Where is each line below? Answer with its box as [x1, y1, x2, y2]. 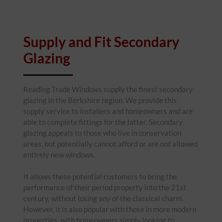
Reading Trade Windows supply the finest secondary [23, 84, 193, 94]
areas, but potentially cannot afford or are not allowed [23, 139, 198, 148]
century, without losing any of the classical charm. [23, 193, 183, 203]
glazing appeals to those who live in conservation [23, 128, 181, 137]
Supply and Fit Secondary [23, 33, 179, 50]
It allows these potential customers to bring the [23, 171, 177, 181]
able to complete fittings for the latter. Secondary [23, 117, 183, 126]
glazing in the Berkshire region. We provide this [23, 95, 177, 105]
